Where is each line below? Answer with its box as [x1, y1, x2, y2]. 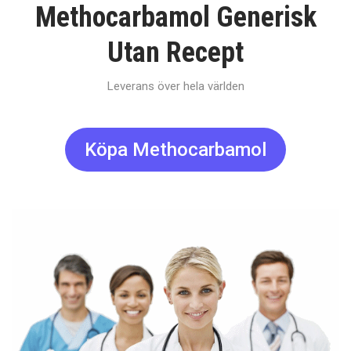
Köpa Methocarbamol [85, 139, 266, 161]
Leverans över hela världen [107, 79, 244, 93]
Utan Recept [107, 36, 244, 69]
